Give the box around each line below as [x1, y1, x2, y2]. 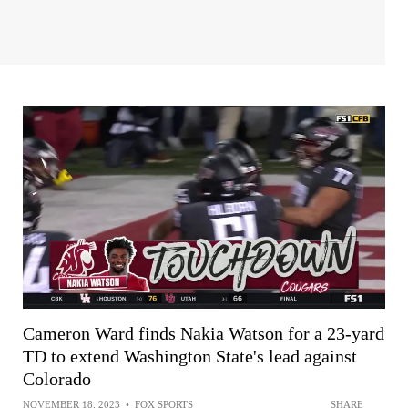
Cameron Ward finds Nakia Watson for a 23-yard [23, 322, 384, 343]
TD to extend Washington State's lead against [23, 345, 357, 366]
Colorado [23, 368, 91, 389]
